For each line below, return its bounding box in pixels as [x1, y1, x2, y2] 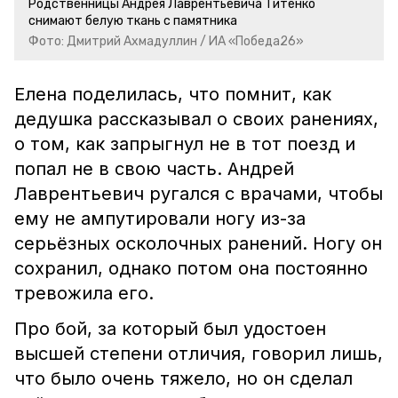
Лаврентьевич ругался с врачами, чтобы [14, 183, 383, 204]
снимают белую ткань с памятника [28, 13, 237, 28]
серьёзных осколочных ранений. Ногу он [14, 233, 382, 254]
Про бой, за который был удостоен [14, 318, 326, 339]
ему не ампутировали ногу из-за [14, 208, 306, 229]
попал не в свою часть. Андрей [14, 158, 294, 179]
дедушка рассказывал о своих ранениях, [14, 108, 378, 130]
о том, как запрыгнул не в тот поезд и [14, 133, 355, 155]
